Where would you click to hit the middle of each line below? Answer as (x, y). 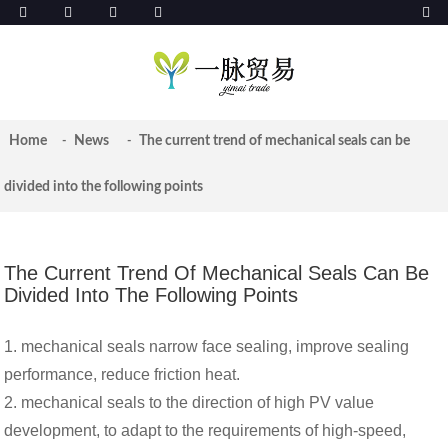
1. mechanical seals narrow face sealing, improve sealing (207, 346)
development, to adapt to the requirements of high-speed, (205, 430)
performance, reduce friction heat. (122, 374)
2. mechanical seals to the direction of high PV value (189, 402)
